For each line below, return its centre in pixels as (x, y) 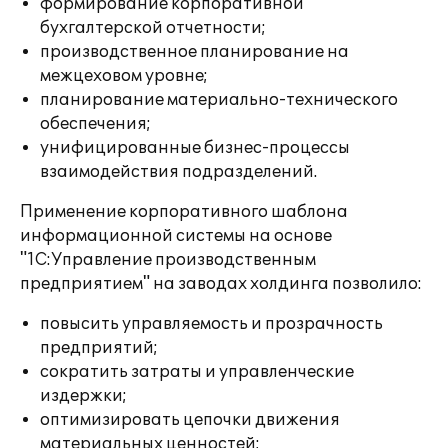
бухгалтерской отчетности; (153, 28)
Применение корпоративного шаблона (184, 212)
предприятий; (99, 348)
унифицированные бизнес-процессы (195, 148)
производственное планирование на (194, 52)
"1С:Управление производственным (168, 260)
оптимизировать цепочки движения (190, 420)
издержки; (83, 396)
